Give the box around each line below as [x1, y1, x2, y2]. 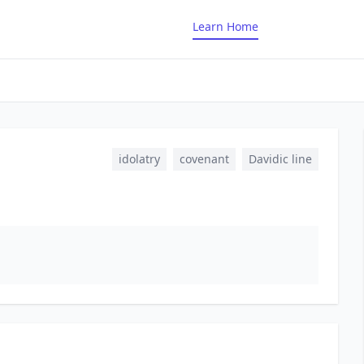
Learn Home [193, 19, 258, 34]
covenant [180, 151, 229, 167]
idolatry [119, 151, 160, 167]
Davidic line [249, 151, 312, 167]
